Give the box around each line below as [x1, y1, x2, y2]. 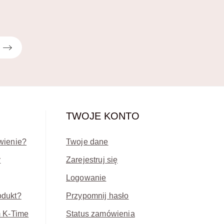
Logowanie [66, 173, 106, 182]
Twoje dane [66, 137, 108, 146]
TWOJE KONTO [66, 110, 139, 122]
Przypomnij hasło [66, 191, 129, 200]
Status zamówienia [66, 209, 135, 218]
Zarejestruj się [66, 155, 118, 164]
